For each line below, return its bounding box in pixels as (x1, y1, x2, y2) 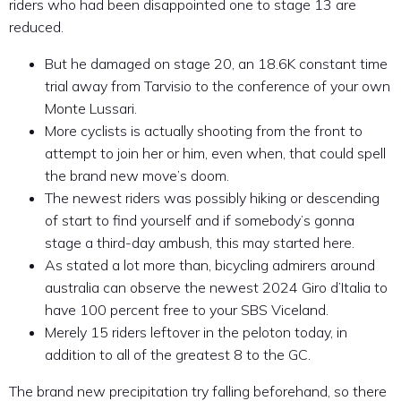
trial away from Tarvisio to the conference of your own (45, 77, 390, 96)
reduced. (9, 18, 64, 37)
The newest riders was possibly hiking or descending (45, 189, 380, 208)
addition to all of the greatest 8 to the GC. (45, 346, 311, 364)
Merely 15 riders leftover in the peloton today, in (45, 323, 347, 342)
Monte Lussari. (45, 99, 137, 118)
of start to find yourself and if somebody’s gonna (45, 211, 354, 230)
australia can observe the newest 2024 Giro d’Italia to (45, 278, 388, 297)
